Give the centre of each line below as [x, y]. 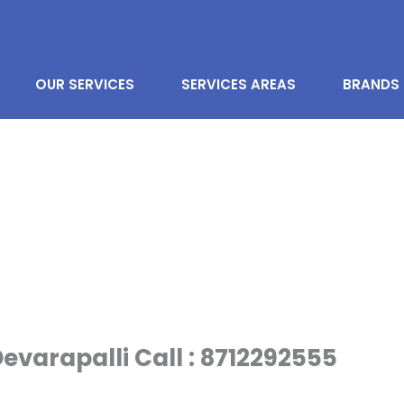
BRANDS [371, 84]
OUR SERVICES [84, 84]
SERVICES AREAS [238, 84]
